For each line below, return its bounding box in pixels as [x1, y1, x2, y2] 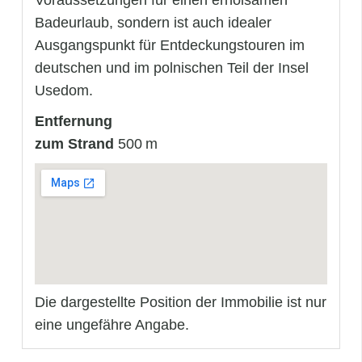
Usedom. [35, 82, 93, 99]
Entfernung [35, 113, 112, 130]
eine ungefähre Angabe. [35, 317, 189, 334]
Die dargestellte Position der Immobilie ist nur [35, 294, 326, 311]
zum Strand [35, 136, 114, 153]
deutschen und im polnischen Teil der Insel [35, 60, 309, 77]
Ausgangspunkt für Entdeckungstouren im [35, 37, 305, 54]
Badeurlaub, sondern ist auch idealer [35, 15, 271, 32]
